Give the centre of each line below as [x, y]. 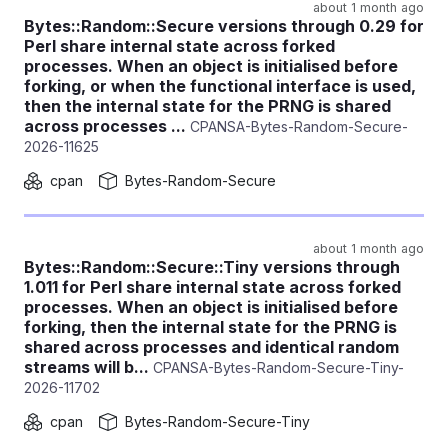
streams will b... [86, 367]
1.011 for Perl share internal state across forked [212, 287]
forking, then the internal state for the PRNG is [210, 327]
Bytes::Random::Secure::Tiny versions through [212, 267]
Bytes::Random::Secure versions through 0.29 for [224, 26]
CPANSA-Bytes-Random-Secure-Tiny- [276, 367]
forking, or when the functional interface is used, [220, 86]
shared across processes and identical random [211, 347]
